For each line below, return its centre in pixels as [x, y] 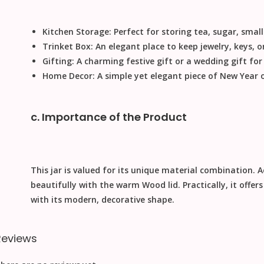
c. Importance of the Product [108, 117]
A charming [100, 61]
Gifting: [58, 61]
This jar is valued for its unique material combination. [144, 170]
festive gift [149, 61]
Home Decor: [68, 76]
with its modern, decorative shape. [102, 200]
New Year [239, 76]
